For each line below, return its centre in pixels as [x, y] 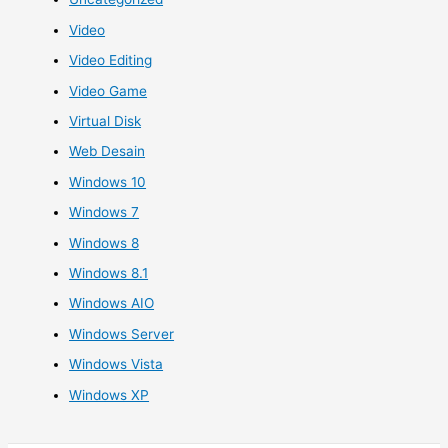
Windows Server [122, 333]
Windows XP [109, 394]
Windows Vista [116, 364]
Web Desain [107, 151]
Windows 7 [104, 212]
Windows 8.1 [109, 272]
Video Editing [111, 60]
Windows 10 [108, 181]
